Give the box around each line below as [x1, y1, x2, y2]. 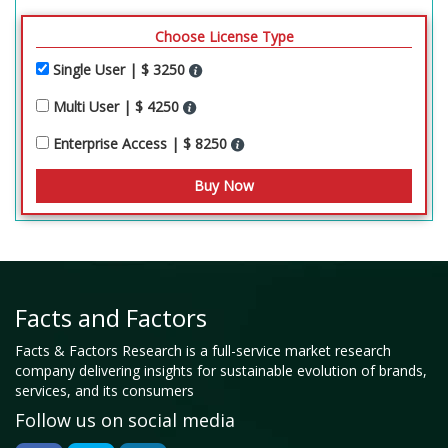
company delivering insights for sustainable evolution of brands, [15, 360, 427, 380]
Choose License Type [154, 26, 294, 46]
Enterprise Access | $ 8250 [53, 133, 231, 153]
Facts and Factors [15, 300, 207, 334]
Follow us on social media [15, 407, 235, 432]
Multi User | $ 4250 [53, 96, 183, 116]
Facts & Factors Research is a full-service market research [15, 340, 391, 360]
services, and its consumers [15, 380, 194, 400]
